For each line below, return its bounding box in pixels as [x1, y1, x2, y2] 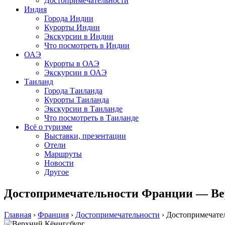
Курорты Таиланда [44, 95, 109, 104]
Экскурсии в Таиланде [44, 104, 123, 113]
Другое [44, 168, 69, 176]
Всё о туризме [24, 123, 72, 131]
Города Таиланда [44, 86, 102, 95]
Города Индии [44, 14, 93, 23]
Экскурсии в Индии [44, 32, 114, 41]
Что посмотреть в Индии [44, 41, 130, 50]
